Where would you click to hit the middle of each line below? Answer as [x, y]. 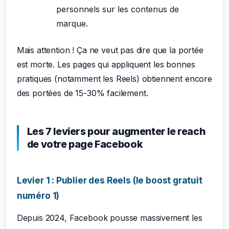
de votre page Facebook [85, 144]
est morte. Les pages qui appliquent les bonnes [106, 64]
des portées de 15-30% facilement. [82, 93]
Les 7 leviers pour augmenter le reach [116, 131]
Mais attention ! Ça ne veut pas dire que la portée [110, 50]
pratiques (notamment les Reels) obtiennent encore [114, 78]
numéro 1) [38, 195]
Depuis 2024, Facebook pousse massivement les [109, 217]
